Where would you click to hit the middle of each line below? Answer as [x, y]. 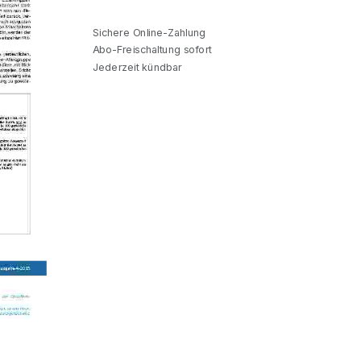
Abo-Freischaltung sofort [151, 49]
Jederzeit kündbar [136, 67]
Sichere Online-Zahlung [148, 32]
